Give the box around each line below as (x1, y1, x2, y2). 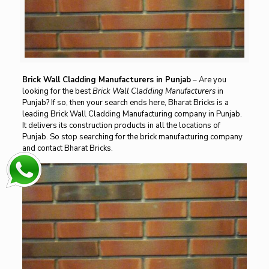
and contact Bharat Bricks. (22, 143, 113, 154)
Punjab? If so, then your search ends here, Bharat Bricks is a (22, 97, 229, 109)
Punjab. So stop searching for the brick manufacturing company (22, 131, 243, 143)
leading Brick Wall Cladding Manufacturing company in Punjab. (22, 109, 242, 120)
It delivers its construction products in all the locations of (22, 120, 220, 131)
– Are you (190, 74, 226, 86)
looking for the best (22, 86, 92, 97)
